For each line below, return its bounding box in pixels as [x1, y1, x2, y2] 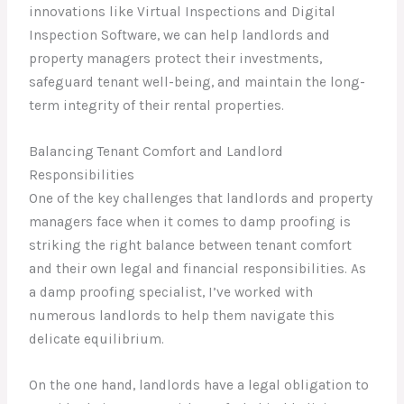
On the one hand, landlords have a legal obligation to [29, 376, 370, 393]
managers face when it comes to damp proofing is [29, 213, 352, 230]
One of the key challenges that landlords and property [29, 189, 373, 207]
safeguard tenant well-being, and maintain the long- [29, 74, 366, 91]
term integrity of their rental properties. [29, 97, 285, 115]
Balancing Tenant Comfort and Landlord [29, 142, 284, 160]
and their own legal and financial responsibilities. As [29, 260, 367, 277]
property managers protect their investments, [29, 50, 323, 68]
